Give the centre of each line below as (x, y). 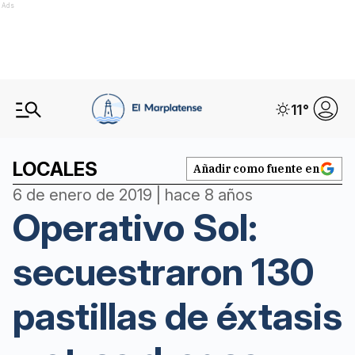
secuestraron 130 (163, 271)
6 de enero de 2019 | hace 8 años (133, 195)
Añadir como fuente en (256, 169)
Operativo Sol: (135, 227)
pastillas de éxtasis (177, 316)
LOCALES (55, 169)
